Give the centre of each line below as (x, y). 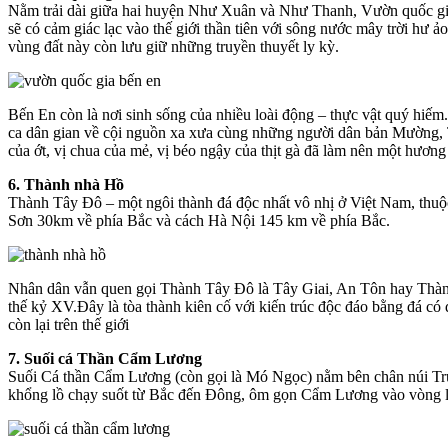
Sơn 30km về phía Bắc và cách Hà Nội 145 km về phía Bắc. (199, 220)
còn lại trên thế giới (68, 324)
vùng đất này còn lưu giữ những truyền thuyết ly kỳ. (173, 46)
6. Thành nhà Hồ (66, 184)
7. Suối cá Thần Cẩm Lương (105, 358)
